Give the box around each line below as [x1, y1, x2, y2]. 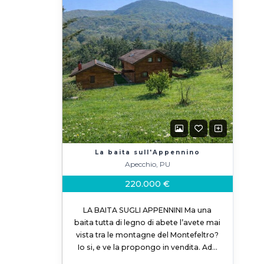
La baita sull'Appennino [94, 148, 200, 156]
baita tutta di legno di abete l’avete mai [74, 218, 221, 227]
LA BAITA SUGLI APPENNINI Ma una [83, 206, 212, 214]
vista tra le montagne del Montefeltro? [76, 230, 219, 239]
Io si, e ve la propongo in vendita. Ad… [77, 243, 217, 252]
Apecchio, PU [124, 160, 170, 169]
